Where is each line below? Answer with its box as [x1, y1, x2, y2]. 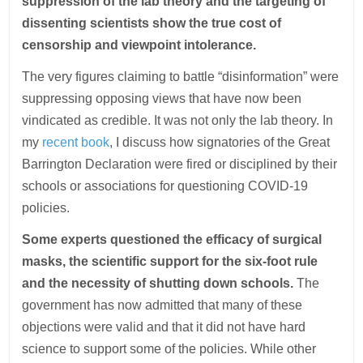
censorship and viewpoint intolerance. [22, 38, 257, 53]
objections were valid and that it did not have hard [22, 320, 306, 335]
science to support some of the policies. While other [22, 342, 317, 357]
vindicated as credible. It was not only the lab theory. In [22, 113, 334, 128]
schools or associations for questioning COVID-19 [22, 179, 309, 194]
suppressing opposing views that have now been [22, 92, 302, 106]
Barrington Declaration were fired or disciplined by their [22, 157, 338, 172]
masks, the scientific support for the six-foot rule [22, 254, 318, 269]
